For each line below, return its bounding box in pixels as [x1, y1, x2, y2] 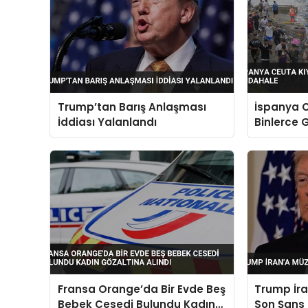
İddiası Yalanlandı [57, 115, 157, 130]
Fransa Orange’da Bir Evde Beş [57, 281, 225, 296]
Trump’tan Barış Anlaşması [57, 100, 206, 115]
